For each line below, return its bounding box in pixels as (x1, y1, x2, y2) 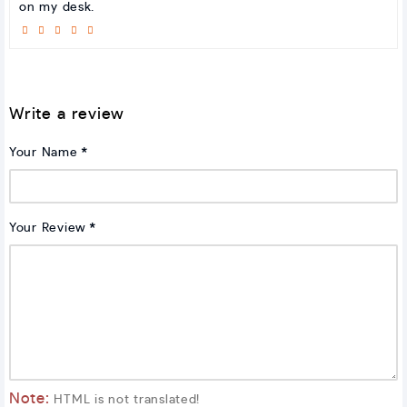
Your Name (9, 145, 78, 159)
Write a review (9, 105, 125, 123)
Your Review (9, 221, 86, 234)
